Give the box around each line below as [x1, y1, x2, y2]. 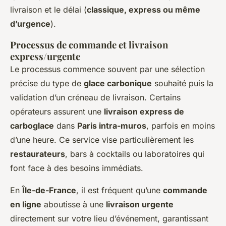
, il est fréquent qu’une [76, 185, 163, 196]
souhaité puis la [152, 78, 213, 89]
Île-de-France [22, 185, 76, 196]
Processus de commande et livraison [10, 38, 168, 51]
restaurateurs [10, 149, 65, 159]
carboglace [10, 121, 54, 131]
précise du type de [10, 78, 84, 89]
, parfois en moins [146, 121, 215, 131]
